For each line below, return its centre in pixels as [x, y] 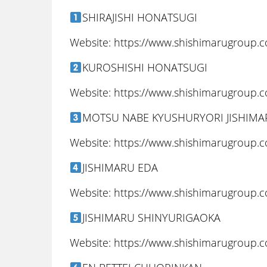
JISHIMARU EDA [120, 167]
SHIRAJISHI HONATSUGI [139, 17]
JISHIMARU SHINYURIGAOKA [151, 218]
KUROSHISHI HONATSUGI [145, 67]
